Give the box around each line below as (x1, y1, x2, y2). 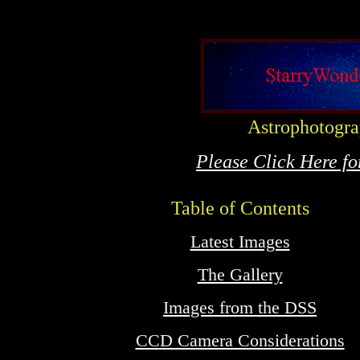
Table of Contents (170, 198, 309, 219)
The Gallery (197, 265, 283, 284)
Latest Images (190, 232, 290, 252)
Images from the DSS (163, 298, 317, 317)
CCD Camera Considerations (135, 331, 345, 350)
